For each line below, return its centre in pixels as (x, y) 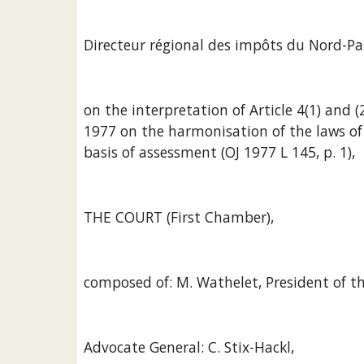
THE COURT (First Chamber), (178, 217)
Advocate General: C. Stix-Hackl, (188, 347)
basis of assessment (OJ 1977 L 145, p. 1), (219, 152)
